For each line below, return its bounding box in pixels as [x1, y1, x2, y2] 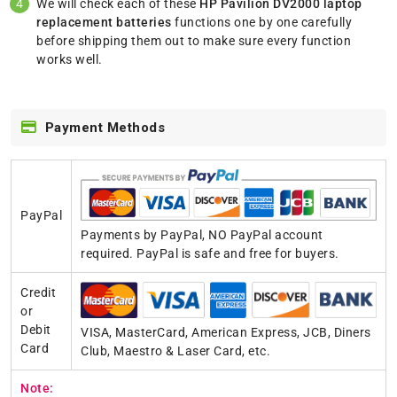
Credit [20, 284, 56, 300]
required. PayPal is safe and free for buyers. [81, 246, 339, 261]
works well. [36, 51, 103, 66]
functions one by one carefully [171, 14, 353, 29]
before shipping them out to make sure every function [36, 33, 352, 48]
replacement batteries [36, 14, 172, 29]
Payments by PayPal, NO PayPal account [81, 228, 323, 243]
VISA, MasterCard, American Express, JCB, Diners [81, 324, 371, 339]
